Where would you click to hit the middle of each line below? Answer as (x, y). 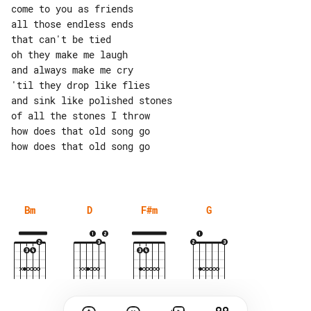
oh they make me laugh (69, 54)
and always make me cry (72, 69)
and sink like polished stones (92, 100)
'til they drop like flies (81, 85)
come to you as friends (72, 8)
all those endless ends (72, 24)
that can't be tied (61, 39)
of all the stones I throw (81, 115)
